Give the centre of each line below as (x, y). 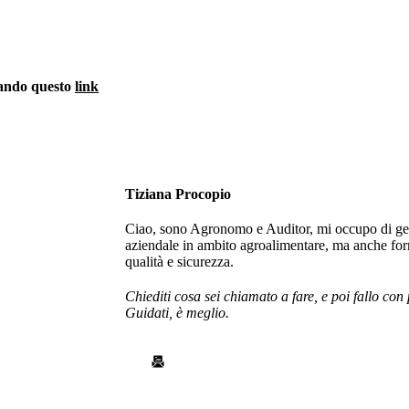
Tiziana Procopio (178, 194)
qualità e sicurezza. (179, 262)
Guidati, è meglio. (177, 313)
